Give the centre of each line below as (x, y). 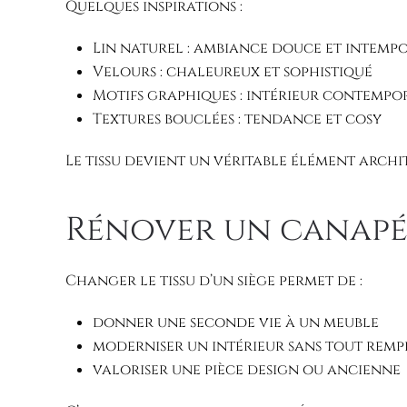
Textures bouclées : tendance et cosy (237, 119)
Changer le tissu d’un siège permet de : (214, 281)
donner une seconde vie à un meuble (236, 323)
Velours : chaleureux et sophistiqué (233, 72)
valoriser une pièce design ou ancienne (247, 370)
